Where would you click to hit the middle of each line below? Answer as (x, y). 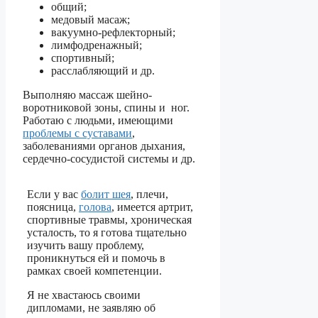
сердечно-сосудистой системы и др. (109, 159)
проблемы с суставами (78, 133)
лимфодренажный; (97, 45)
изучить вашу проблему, (86, 246)
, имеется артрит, (152, 207)
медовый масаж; (91, 20)
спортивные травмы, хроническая (109, 220)
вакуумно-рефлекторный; (114, 33)
